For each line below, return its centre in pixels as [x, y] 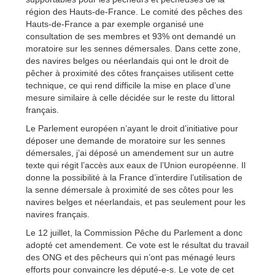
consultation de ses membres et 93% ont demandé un [131, 36]
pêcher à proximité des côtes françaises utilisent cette [130, 73]
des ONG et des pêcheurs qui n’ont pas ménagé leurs [130, 257]
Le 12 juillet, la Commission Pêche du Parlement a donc [134, 232]
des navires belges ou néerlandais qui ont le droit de [127, 60]
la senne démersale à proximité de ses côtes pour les [130, 189]
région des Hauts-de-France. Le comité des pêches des [134, 11]
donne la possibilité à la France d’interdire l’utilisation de [134, 177]
